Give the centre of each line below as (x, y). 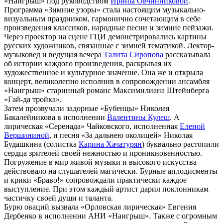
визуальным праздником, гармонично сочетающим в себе (102, 19)
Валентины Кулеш (138, 117)
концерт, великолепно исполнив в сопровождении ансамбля (107, 82)
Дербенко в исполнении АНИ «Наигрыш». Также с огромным (111, 216)
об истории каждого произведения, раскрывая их (88, 64)
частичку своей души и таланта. (58, 198)
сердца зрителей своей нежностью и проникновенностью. (103, 153)
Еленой (192, 126)
